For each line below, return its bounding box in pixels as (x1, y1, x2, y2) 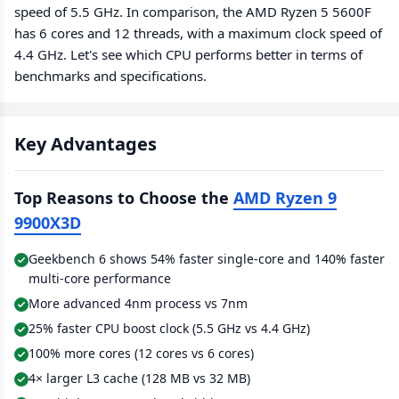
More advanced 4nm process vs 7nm (28, 295, 248, 312)
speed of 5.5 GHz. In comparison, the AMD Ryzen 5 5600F (14, 3, 371, 20)
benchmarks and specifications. (14, 67, 207, 85)
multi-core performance (28, 270, 171, 287)
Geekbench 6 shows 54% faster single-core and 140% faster (28, 250, 385, 267)
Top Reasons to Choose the (14, 187, 233, 208)
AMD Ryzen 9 (233, 187, 337, 208)
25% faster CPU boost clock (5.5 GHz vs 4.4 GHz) (28, 320, 310, 337)
